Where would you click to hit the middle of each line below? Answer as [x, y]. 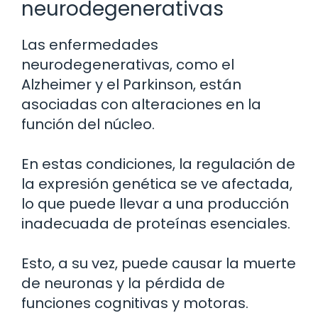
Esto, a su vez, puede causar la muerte [159, 264]
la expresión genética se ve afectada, [157, 184]
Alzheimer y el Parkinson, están [131, 85]
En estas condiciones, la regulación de [158, 164]
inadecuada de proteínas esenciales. [156, 224]
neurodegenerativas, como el [128, 65]
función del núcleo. [88, 125]
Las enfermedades [90, 45]
